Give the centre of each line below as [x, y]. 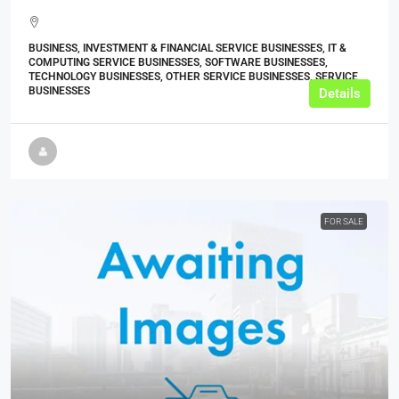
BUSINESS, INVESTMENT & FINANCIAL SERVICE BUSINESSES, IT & [187, 48]
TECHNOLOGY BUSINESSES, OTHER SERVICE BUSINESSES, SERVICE [193, 76]
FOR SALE [344, 221]
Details [340, 93]
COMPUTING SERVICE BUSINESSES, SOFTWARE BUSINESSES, [178, 62]
